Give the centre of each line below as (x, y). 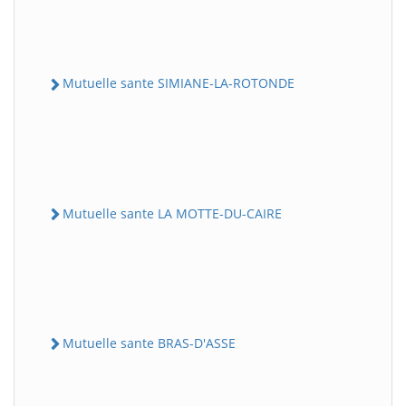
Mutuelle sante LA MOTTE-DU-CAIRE (172, 213)
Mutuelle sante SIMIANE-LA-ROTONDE (179, 83)
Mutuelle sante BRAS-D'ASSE (149, 343)
